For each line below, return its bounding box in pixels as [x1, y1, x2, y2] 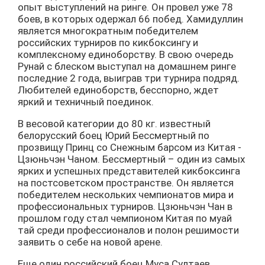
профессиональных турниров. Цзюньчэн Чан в [18, 201, 232, 212]
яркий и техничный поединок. [18, 96, 154, 108]
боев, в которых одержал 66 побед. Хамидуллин [18, 13, 243, 25]
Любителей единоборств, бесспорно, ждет [18, 84, 219, 96]
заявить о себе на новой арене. [18, 236, 163, 248]
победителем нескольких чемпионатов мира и [18, 189, 234, 201]
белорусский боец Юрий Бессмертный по [18, 130, 209, 141]
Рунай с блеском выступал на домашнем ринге [18, 60, 236, 72]
